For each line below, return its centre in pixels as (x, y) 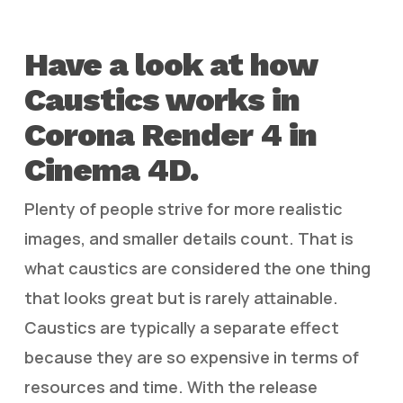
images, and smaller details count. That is (188, 238)
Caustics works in (161, 100)
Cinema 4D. (111, 170)
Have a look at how (170, 65)
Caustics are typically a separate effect (181, 327)
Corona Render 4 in (170, 135)
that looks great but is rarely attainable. (181, 298)
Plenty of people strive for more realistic (183, 209)
